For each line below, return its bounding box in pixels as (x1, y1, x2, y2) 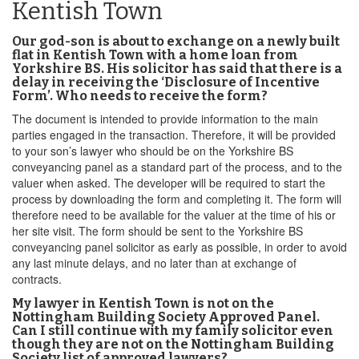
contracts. (12, 271, 62, 287)
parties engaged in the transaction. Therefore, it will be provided (12, 127, 336, 143)
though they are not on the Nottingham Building (12, 337, 334, 352)
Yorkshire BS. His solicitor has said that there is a (12, 61, 342, 76)
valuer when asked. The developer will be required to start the (12, 175, 325, 191)
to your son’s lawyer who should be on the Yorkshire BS (12, 143, 293, 159)
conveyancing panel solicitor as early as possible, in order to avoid (12, 239, 347, 255)
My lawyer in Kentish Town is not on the (12, 296, 274, 311)
